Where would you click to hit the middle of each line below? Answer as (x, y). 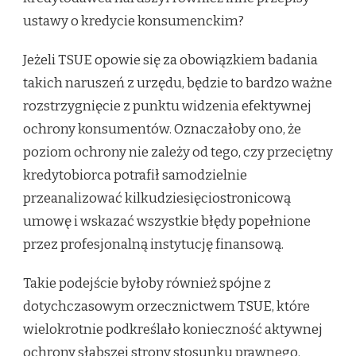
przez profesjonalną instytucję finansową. (153, 245)
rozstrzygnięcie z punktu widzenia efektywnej (167, 106)
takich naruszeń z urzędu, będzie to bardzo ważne (178, 83)
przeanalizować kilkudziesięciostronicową (157, 199)
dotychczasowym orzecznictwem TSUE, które (166, 307)
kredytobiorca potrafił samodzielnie (135, 176)
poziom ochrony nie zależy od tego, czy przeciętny (178, 153)
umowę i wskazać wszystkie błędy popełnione (167, 222)
